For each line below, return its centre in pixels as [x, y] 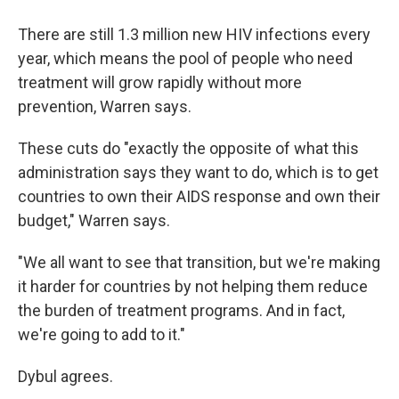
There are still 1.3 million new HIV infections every [194, 34]
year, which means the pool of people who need [185, 58]
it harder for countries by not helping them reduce [193, 286]
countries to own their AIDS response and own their [199, 196]
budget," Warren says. [94, 220]
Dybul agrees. [65, 376]
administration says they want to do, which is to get [198, 172]
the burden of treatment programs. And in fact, [181, 310]
